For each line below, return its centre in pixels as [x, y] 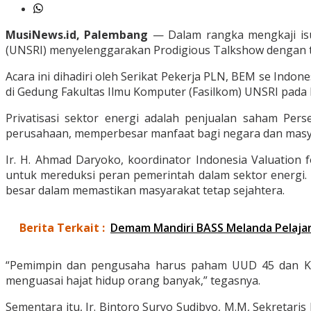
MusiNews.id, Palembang [77, 35]
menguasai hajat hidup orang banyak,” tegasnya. [133, 281]
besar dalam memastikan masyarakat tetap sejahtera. [145, 191]
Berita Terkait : [62, 228]
